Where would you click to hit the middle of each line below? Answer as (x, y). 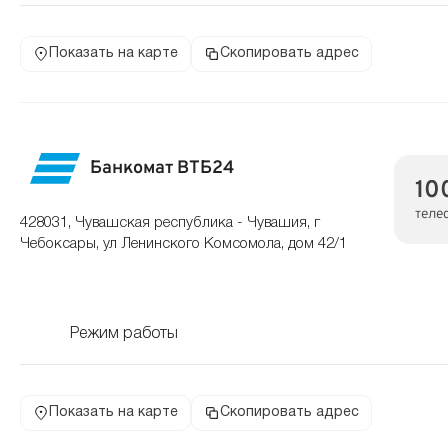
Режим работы (124, 334)
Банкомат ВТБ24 (162, 168)
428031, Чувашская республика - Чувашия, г (170, 223)
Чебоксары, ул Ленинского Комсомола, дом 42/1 (183, 244)
